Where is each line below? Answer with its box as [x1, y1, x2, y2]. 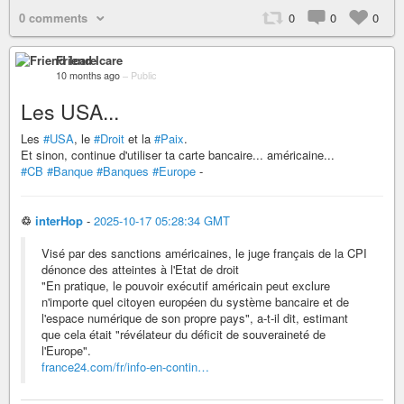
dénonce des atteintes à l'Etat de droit [41, 260, 239, 278]
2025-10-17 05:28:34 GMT [94, 211, 230, 229]
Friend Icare [56, 50, 123, 69]
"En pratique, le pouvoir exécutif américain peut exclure [41, 276, 330, 294]
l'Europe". [41, 341, 91, 359]
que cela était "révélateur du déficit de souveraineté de [41, 325, 326, 343]
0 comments [19, 8, 87, 26]
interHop [35, 211, 83, 229]
